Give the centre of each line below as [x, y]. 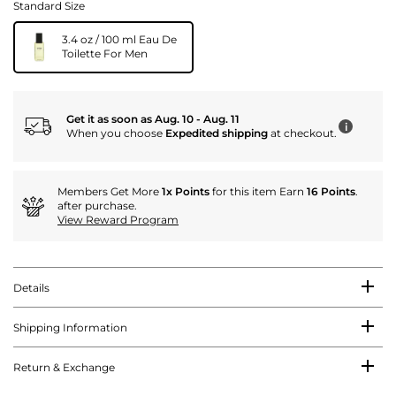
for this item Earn [258, 192]
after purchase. [97, 206]
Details [31, 288]
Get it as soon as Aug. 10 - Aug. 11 [153, 119]
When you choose [116, 133]
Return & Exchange [64, 368]
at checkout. [302, 133]
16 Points [331, 192]
